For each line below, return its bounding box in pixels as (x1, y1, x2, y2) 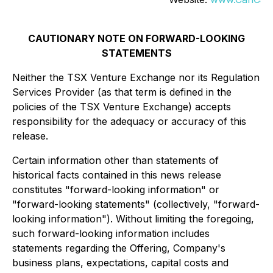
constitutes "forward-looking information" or (12, 183, 219, 196)
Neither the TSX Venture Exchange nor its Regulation (12, 71, 260, 83)
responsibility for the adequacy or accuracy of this (12, 115, 246, 127)
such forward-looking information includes (12, 227, 210, 239)
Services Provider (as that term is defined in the (12, 86, 232, 98)
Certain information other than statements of (12, 154, 219, 166)
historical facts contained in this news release (12, 169, 221, 181)
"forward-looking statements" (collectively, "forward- (12, 198, 260, 210)
